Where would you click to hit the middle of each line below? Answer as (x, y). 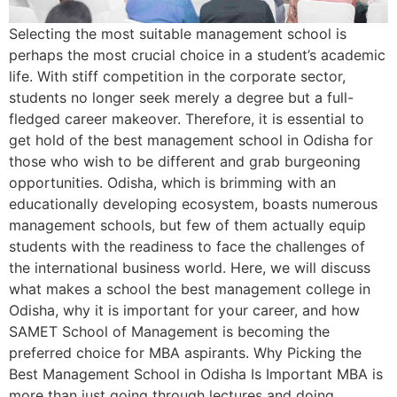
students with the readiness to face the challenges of (187, 247)
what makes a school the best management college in (190, 289)
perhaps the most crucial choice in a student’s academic (197, 55)
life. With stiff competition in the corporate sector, (177, 77)
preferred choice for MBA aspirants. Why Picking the (185, 353)
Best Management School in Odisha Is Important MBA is (196, 374)
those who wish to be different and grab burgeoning (185, 162)
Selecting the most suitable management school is (178, 34)
